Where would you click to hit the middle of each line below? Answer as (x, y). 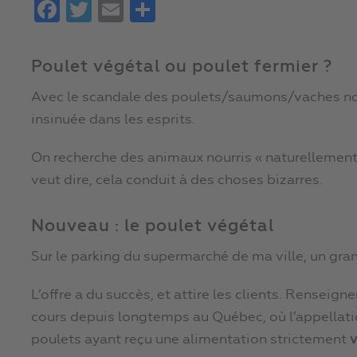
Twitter (116, 10)
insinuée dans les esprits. (113, 120)
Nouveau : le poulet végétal (153, 227)
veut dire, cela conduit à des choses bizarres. (177, 181)
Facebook (93, 10)
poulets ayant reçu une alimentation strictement (190, 340)
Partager (186, 10)
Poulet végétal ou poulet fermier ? (182, 68)
